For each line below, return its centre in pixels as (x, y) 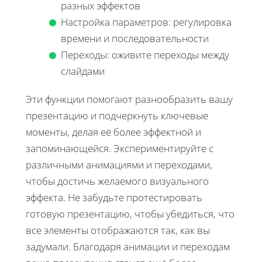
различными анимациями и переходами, (119, 164)
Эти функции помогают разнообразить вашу (129, 99)
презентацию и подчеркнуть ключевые (117, 115)
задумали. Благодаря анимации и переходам (128, 246)
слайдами (83, 71)
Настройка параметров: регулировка (146, 22)
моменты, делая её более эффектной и (113, 132)
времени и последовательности (135, 38)
